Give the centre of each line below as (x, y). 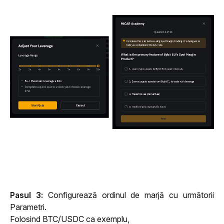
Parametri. (29, 207)
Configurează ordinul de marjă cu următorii (128, 195)
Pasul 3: (26, 195)
